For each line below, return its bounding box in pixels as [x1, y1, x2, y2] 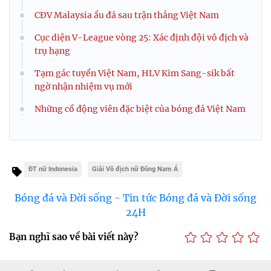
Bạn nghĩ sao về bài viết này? [9, 231, 139, 243]
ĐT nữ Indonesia [28, 165, 77, 173]
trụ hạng [34, 45, 70, 56]
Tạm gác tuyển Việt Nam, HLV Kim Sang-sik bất [34, 67, 235, 79]
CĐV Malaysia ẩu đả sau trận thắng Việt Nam [34, 9, 219, 21]
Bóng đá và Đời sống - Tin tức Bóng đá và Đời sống [15, 191, 256, 204]
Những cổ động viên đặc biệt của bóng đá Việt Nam [34, 103, 246, 114]
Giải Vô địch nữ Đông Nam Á [92, 165, 178, 173]
